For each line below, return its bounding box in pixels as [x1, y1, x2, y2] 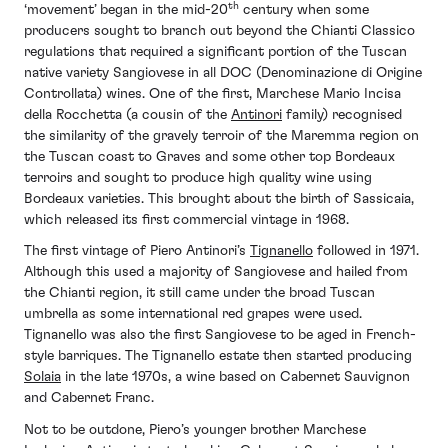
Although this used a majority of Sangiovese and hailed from [24, 265, 408, 280]
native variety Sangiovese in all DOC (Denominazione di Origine [24, 65, 422, 80]
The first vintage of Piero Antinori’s [24, 244, 250, 259]
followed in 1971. [313, 244, 419, 259]
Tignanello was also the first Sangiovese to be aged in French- [24, 328, 416, 343]
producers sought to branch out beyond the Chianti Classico [24, 23, 415, 38]
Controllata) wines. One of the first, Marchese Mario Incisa [24, 86, 401, 101]
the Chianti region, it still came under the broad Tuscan [24, 286, 375, 301]
